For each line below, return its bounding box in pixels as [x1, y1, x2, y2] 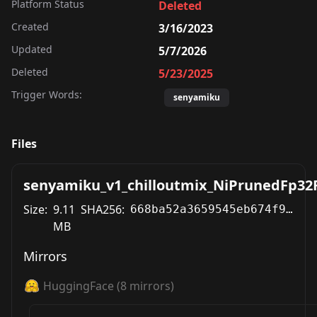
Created [11, 20, 49, 33]
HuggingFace [43, 278, 114, 294]
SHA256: [81, 202, 125, 217]
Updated [11, 42, 52, 56]
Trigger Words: [11, 88, 82, 101]
